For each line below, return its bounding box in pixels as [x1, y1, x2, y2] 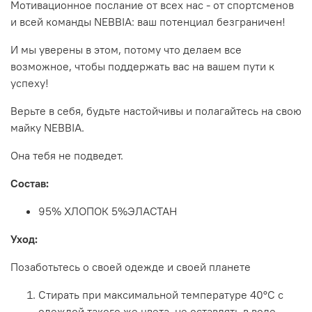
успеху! [10, 75, 49, 90]
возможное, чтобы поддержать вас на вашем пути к [10, 58, 274, 73]
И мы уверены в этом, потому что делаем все [10, 42, 242, 56]
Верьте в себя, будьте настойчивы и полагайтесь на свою [10, 103, 302, 118]
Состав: [10, 175, 49, 190]
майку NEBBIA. [10, 120, 84, 134]
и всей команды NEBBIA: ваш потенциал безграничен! [10, 14, 286, 29]
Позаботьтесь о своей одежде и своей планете [10, 259, 251, 274]
